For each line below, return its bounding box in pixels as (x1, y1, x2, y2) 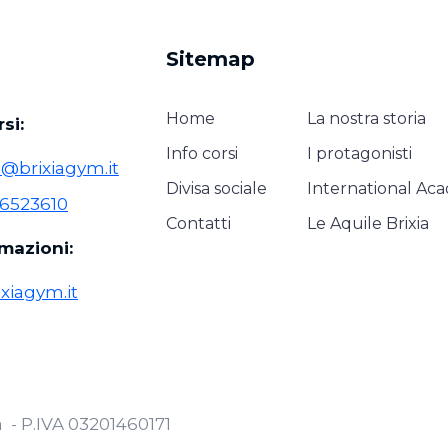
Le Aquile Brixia (307, 214, 429, 234)
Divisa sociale (166, 179, 267, 199)
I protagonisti (307, 144, 412, 164)
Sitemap (166, 47, 255, 72)
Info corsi (166, 144, 238, 164)
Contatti (166, 214, 231, 234)
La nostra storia (307, 109, 426, 129)
